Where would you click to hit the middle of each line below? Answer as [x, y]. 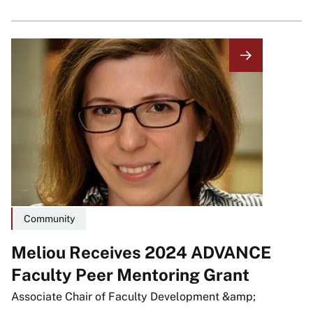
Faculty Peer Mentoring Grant [130, 275]
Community [49, 219]
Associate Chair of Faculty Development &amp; [133, 297]
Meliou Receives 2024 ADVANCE [141, 253]
